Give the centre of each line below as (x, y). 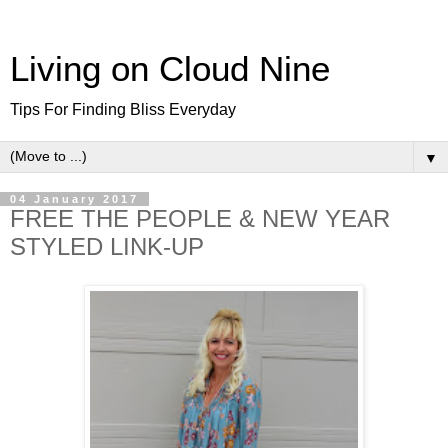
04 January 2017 (74, 199)
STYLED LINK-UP (107, 246)
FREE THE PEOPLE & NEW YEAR (200, 218)
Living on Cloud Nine (170, 69)
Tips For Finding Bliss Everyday (123, 109)
